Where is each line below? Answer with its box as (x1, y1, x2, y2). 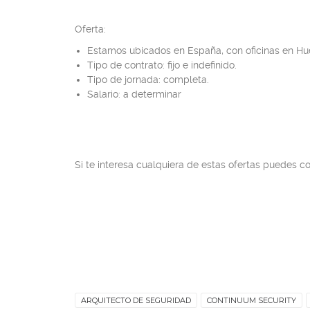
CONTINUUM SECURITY (207, 295, 296, 305)
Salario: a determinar (87, 89, 181, 100)
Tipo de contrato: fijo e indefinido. (87, 60, 237, 71)
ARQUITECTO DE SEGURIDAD (81, 295, 191, 305)
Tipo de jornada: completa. (87, 74, 209, 85)
